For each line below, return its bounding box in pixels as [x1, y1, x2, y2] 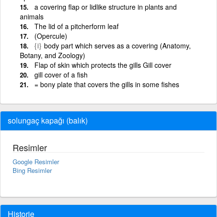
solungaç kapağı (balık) [8, 114, 88, 126]
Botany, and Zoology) [20, 50, 85, 60]
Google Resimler [13, 156, 59, 166]
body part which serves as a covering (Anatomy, [44, 40, 191, 50]
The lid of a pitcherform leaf [34, 21, 119, 31]
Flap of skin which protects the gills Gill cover [34, 60, 171, 70]
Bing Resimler [13, 165, 52, 175]
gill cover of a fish [34, 69, 88, 79]
